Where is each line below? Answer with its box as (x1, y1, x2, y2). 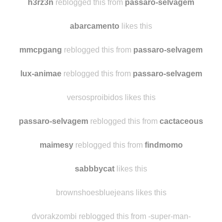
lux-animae (20, 109, 61, 117)
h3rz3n (28, 37, 54, 46)
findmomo (144, 180, 183, 189)
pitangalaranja (68, 13, 121, 22)
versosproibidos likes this (66, 132, 156, 141)
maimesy (39, 180, 73, 189)
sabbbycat (75, 204, 114, 213)
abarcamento (70, 61, 119, 70)
